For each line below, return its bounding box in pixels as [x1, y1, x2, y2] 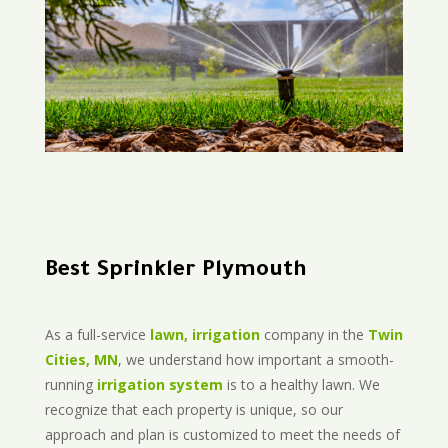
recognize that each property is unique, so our [44, 400, 343, 420]
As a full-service [44, 325, 150, 345]
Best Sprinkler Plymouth [44, 260, 307, 285]
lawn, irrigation [149, 325, 260, 345]
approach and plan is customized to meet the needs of [44, 425, 400, 445]
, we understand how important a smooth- [117, 350, 394, 370]
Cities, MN [44, 350, 118, 370]
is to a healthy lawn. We [222, 375, 380, 395]
